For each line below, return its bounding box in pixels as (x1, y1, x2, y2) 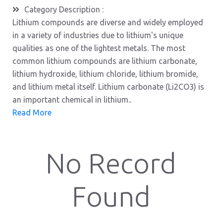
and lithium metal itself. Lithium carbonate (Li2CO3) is (12, 82, 204, 91)
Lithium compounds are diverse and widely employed (12, 18, 203, 27)
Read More (12, 108, 52, 117)
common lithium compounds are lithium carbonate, (12, 56, 197, 65)
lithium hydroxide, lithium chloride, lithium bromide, (12, 69, 198, 78)
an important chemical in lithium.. (12, 95, 131, 104)
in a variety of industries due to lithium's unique (12, 31, 183, 40)
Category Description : (24, 5, 104, 14)
